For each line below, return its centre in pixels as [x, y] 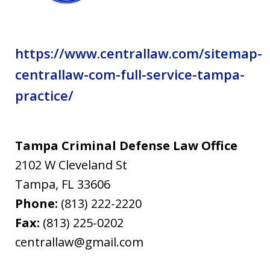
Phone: [38, 203]
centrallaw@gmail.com [79, 242]
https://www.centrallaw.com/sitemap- [139, 53]
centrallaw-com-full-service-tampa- [130, 74]
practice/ [44, 95]
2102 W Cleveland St [71, 165]
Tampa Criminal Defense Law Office [126, 145]
